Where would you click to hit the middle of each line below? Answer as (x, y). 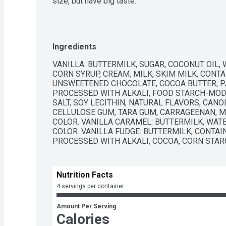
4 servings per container (90, 186)
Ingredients (74, 47)
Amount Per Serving (86, 207)
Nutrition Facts (85, 175)
